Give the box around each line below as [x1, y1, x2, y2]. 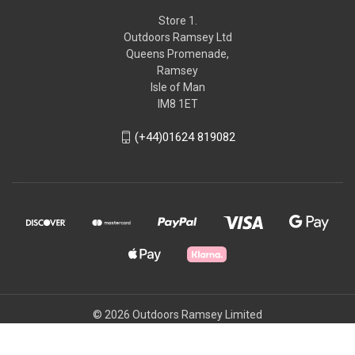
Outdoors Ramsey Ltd [123, 30, 232, 44]
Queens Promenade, [126, 47, 229, 60]
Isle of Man [150, 80, 205, 94]
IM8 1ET [157, 97, 198, 110]
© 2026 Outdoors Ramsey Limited [93, 308, 262, 322]
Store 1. [158, 13, 197, 27]
